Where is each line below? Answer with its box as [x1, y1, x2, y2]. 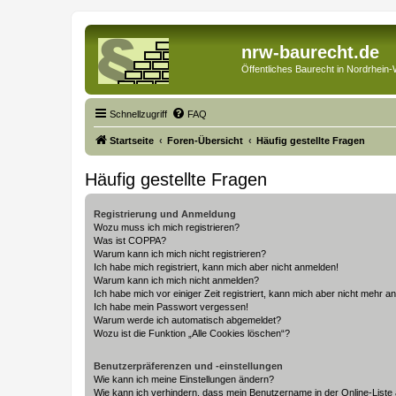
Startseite [110, 134, 154, 146]
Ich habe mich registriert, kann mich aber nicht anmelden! [94, 261, 339, 272]
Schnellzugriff [110, 108, 167, 119]
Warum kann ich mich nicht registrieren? [94, 247, 266, 259]
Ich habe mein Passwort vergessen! [94, 301, 248, 312]
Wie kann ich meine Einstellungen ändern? [94, 373, 274, 385]
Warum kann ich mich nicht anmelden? [94, 274, 259, 286]
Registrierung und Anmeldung [94, 208, 236, 219]
